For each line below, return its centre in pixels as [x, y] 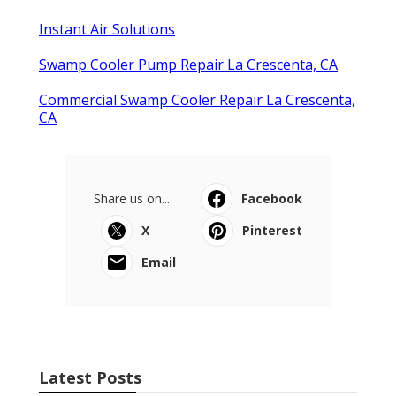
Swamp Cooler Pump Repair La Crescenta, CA [188, 65]
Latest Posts [90, 378]
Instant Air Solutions [107, 30]
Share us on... [132, 199]
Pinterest [272, 231]
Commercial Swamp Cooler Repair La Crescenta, [197, 100]
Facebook [272, 199]
